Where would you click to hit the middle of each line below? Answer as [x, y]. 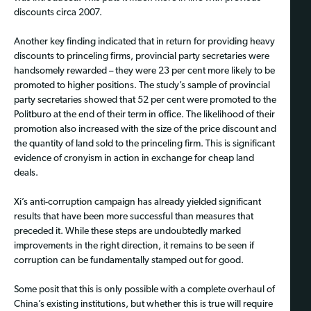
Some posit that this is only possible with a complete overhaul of [144, 289]
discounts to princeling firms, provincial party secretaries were [142, 56]
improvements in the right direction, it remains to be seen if [134, 246]
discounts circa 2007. [58, 12]
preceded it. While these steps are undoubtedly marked [127, 231]
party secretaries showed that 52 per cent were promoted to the [145, 100]
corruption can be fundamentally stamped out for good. [129, 260]
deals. [26, 173]
